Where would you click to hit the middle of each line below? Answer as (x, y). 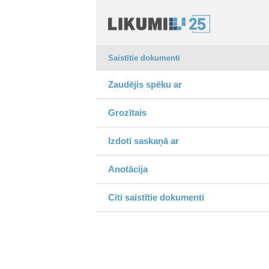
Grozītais (127, 113)
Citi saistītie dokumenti (156, 197)
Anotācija (128, 169)
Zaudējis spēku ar (145, 84)
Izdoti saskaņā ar (144, 141)
